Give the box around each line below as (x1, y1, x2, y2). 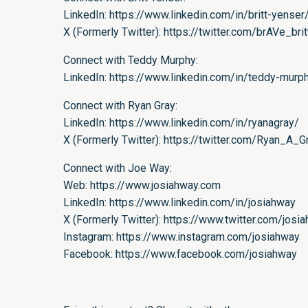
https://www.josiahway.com (90, 178, 221, 192)
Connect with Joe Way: (63, 161, 175, 175)
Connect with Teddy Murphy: (63, 53, 198, 67)
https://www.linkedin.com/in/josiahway (109, 195, 296, 209)
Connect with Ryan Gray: (63, 98, 177, 112)
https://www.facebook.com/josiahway (115, 247, 297, 261)
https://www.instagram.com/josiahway (116, 230, 300, 243)
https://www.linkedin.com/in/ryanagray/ (109, 115, 299, 129)
